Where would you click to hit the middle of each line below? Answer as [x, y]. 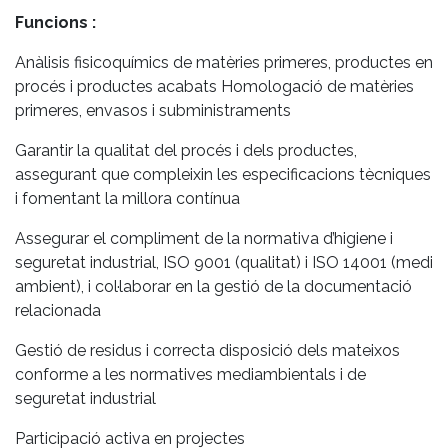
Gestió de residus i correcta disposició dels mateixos [207, 350]
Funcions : [55, 22]
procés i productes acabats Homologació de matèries [214, 86]
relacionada [58, 310]
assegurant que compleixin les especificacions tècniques [223, 174]
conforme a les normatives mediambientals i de [190, 374]
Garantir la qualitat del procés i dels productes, [186, 150]
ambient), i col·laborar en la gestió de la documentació [213, 286]
